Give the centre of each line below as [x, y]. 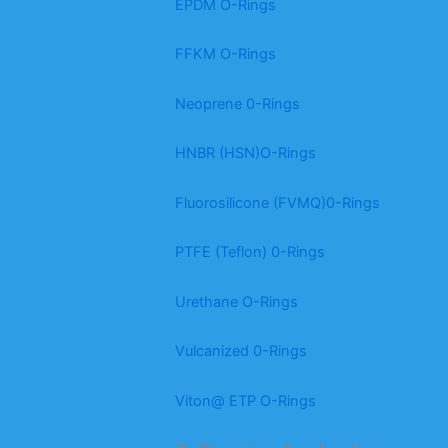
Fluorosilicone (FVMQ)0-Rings [278, 202]
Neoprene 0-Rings [238, 103]
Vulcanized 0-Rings [241, 351]
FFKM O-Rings [226, 54]
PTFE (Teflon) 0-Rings [250, 252]
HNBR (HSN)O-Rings [246, 153]
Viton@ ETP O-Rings [246, 400]
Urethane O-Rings [237, 301]
